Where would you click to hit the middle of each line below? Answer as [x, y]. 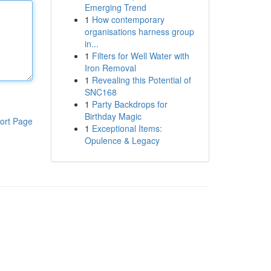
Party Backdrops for [129, 104]
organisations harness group [139, 31]
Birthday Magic [113, 116]
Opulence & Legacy [122, 140]
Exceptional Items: [127, 128]
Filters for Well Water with [140, 56]
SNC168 [100, 92]
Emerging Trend [115, 7]
